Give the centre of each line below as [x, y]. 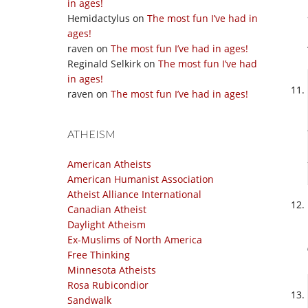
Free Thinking [99, 255]
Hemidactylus [99, 18]
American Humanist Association [141, 179]
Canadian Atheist [107, 209]
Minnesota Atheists [112, 270]
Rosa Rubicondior [108, 285]
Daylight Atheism [107, 224]
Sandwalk [89, 300]
